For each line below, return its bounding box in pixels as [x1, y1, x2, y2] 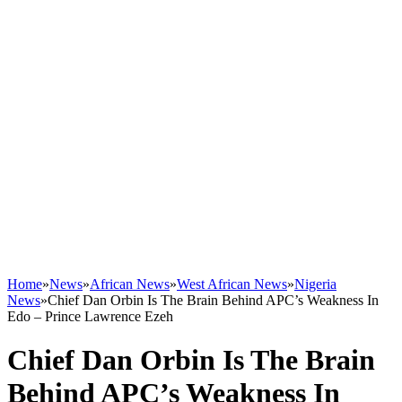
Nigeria [294, 276, 336, 292]
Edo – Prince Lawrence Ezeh [7, 309, 173, 324]
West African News [177, 276, 287, 292]
